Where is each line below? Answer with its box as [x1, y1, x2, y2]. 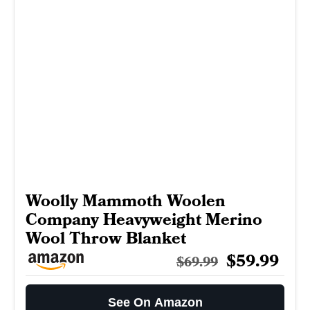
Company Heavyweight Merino [26, 208, 262, 231]
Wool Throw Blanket [26, 226, 186, 250]
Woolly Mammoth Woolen [26, 189, 226, 212]
